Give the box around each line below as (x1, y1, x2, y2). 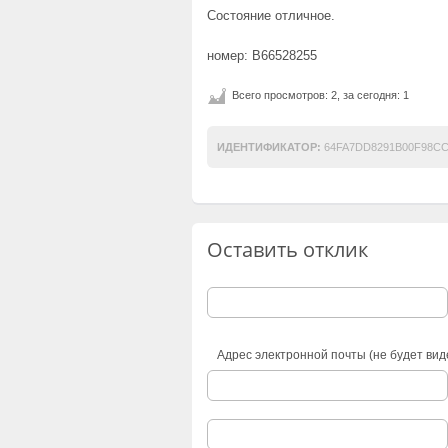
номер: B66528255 (207, 47, 317, 63)
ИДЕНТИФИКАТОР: (217, 140, 321, 153)
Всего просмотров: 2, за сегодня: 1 (232, 88, 409, 101)
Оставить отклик (207, 235, 368, 263)
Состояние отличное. (207, 7, 335, 23)
